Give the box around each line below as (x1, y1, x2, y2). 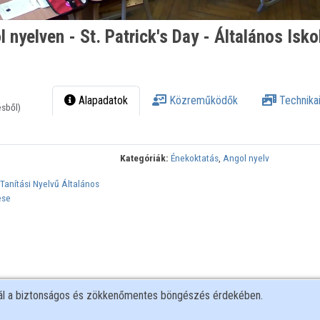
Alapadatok (76, 94, 129, 108)
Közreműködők (166, 94, 239, 108)
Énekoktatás (171, 152, 219, 164)
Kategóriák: (120, 152, 169, 164)
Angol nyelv (223, 152, 270, 164)
